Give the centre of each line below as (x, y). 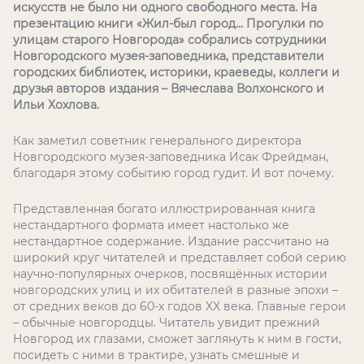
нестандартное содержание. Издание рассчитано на (171, 241)
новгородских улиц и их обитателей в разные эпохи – (175, 290)
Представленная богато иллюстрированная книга (164, 209)
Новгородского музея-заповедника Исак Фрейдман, (171, 157)
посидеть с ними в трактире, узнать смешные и (156, 355)
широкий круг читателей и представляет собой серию (180, 258)
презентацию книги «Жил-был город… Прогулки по (168, 24)
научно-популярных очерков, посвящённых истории (170, 274)
